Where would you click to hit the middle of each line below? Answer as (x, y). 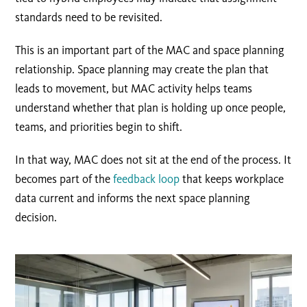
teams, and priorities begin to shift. (99, 127)
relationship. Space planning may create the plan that (142, 70)
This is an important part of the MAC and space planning (150, 50)
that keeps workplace (232, 179)
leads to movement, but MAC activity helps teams (134, 89)
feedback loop (147, 179)
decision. (36, 218)
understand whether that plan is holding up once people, (151, 108)
